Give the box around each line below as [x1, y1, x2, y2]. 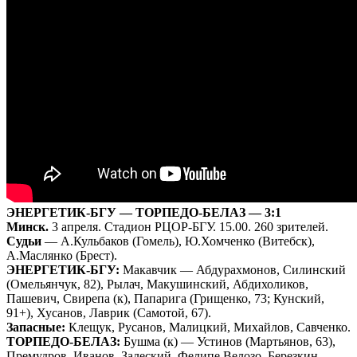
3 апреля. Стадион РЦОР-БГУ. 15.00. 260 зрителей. [49, 219, 328, 233]
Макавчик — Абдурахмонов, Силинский [120, 262, 346, 277]
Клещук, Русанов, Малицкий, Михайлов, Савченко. [65, 320, 351, 334]
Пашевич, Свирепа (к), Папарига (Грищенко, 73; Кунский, [6, 291, 324, 305]
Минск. [6, 219, 49, 233]
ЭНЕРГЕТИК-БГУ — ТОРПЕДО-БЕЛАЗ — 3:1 [6, 205, 281, 219]
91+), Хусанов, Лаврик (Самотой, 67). [6, 305, 211, 320]
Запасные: [6, 320, 65, 334]
